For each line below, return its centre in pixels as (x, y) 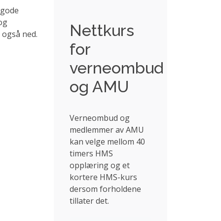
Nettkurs (102, 30)
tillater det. (90, 201)
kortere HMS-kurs (104, 177)
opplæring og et (100, 165)
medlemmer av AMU (107, 130)
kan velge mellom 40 (108, 142)
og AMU (99, 87)
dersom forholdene (106, 189)
